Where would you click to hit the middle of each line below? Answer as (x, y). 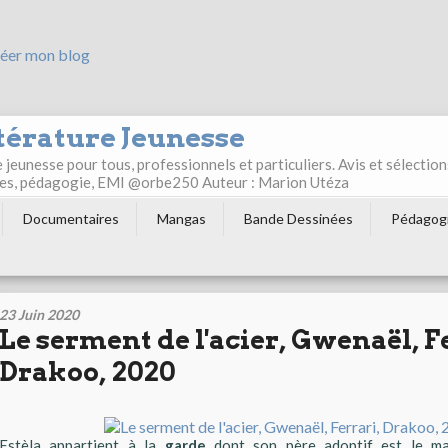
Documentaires (71, 219)
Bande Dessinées (298, 219)
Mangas (181, 219)
